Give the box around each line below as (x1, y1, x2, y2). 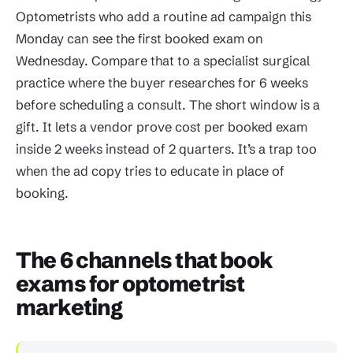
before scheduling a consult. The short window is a (16, 97, 320, 113)
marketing (16, 294, 123, 321)
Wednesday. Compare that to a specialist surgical (16, 53, 310, 69)
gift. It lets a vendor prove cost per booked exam (16, 119, 307, 136)
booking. (16, 185, 69, 202)
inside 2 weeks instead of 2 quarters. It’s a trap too (16, 141, 317, 158)
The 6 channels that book (16, 247, 273, 274)
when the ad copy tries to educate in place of (16, 163, 284, 180)
